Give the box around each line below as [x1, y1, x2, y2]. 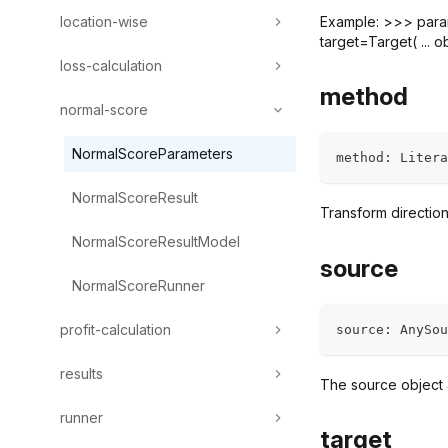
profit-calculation [60, 321, 171, 338]
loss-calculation [60, 57, 162, 74]
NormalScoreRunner [72, 277, 205, 294]
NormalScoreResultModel [72, 233, 240, 250]
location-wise [60, 13, 148, 30]
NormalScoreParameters [72, 145, 233, 162]
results [60, 365, 103, 382]
